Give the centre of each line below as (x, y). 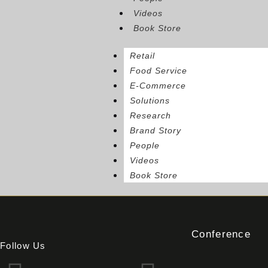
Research (150, 116)
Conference (221, 234)
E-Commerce (158, 86)
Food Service (159, 71)
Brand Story (156, 131)
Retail (142, 56)
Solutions (150, 101)
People (145, 146)
